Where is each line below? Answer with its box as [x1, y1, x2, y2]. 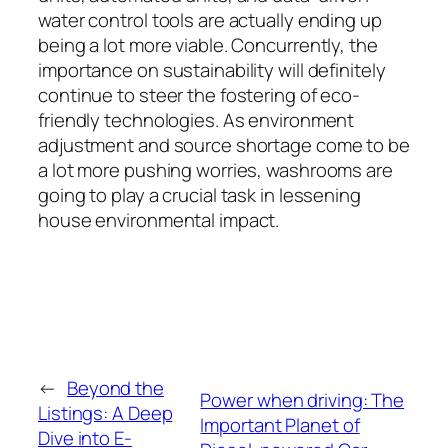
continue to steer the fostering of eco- [38, 81, 361, 108]
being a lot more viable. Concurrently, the [38, 31, 378, 58]
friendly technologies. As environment [38, 106, 355, 133]
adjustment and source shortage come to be [38, 131, 410, 158]
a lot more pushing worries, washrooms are [38, 156, 393, 183]
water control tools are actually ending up [38, 6, 382, 33]
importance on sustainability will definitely [38, 56, 386, 83]
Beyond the [66, 374, 164, 401]
